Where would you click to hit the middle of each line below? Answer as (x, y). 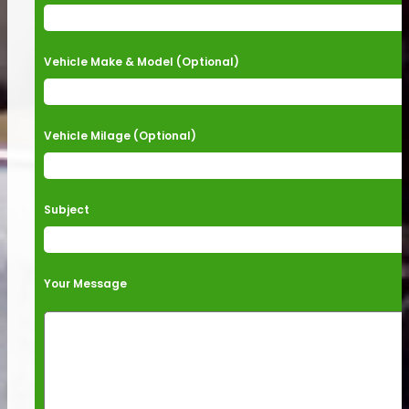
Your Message (85, 284)
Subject (67, 210)
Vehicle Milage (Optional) (120, 136)
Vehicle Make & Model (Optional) (142, 62)
